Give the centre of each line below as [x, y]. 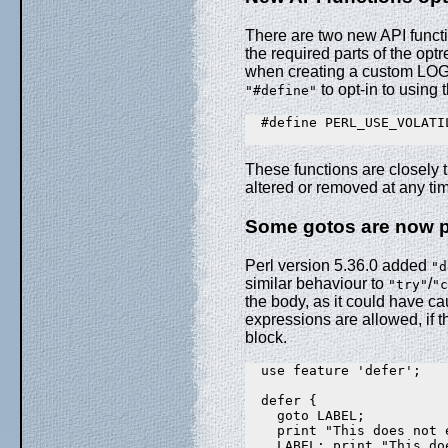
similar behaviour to [316, 283]
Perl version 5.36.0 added [338, 265]
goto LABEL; [305, 415]
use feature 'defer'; [333, 370]
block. [266, 337]
